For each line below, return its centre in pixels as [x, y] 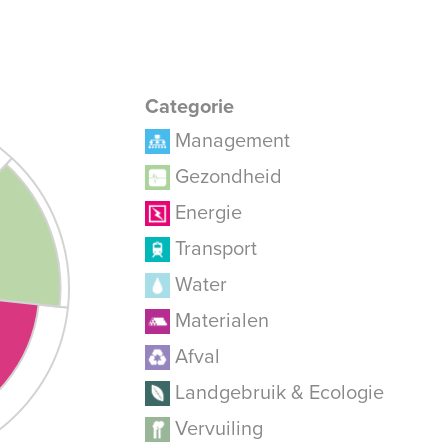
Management [232, 140]
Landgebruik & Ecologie [279, 392]
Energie [208, 212]
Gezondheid [228, 176]
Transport [216, 248]
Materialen [222, 320]
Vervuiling [219, 428]
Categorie [189, 106]
